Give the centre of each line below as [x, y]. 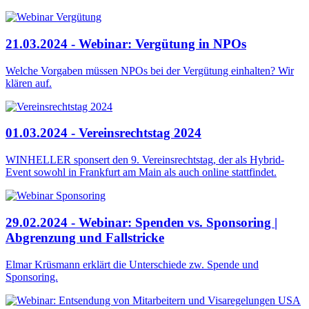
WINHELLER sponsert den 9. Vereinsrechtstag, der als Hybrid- [145, 160]
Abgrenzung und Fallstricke [85, 237]
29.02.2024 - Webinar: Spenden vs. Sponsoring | [141, 222]
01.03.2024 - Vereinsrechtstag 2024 [103, 133]
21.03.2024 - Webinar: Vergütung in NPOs [126, 44]
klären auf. [29, 83]
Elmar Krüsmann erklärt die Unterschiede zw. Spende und [132, 264]
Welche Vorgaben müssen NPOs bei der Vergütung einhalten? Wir [150, 70]
